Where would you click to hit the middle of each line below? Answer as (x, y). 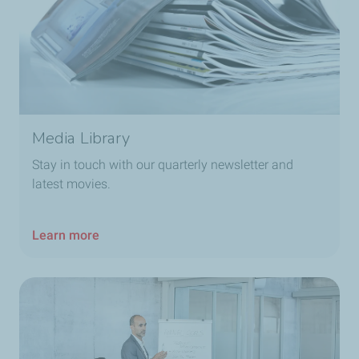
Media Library (81, 139)
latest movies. (71, 184)
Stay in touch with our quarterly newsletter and (163, 165)
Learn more (66, 236)
